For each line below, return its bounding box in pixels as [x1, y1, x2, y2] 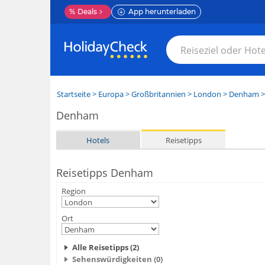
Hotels [86, 134, 110, 146]
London [193, 89, 221, 99]
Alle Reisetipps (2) [72, 242, 139, 253]
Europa [98, 89, 124, 99]
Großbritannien [131, 89, 186, 99]
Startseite [56, 89, 91, 99]
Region [61, 186, 86, 196]
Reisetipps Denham [56, 166, 153, 180]
